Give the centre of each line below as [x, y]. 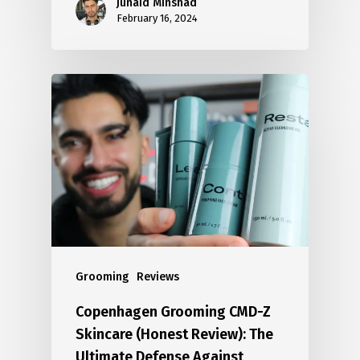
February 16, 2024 [157, 18]
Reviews [158, 277]
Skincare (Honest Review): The [174, 335]
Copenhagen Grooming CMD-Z [173, 312]
